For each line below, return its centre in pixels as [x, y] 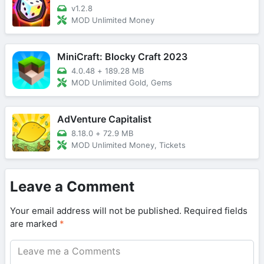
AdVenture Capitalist [104, 119]
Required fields [216, 210]
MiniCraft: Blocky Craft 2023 [122, 56]
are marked [35, 223]
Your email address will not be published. [96, 210]
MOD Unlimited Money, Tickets [128, 145]
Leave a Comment [72, 186]
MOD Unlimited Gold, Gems [122, 82]
